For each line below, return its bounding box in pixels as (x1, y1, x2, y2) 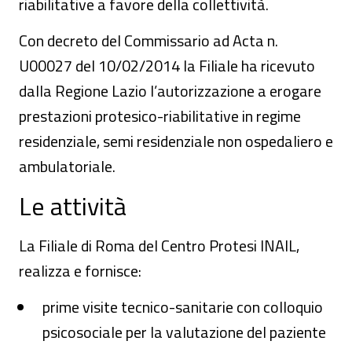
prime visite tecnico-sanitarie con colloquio (42, 295, 323, 319)
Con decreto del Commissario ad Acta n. (19, 28, 278, 53)
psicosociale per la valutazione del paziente (42, 320, 326, 344)
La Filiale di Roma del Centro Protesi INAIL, (19, 233, 299, 258)
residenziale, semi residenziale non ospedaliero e (19, 129, 333, 153)
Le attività (19, 187, 126, 225)
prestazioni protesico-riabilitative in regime (19, 104, 301, 128)
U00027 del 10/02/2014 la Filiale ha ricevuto (19, 53, 315, 78)
